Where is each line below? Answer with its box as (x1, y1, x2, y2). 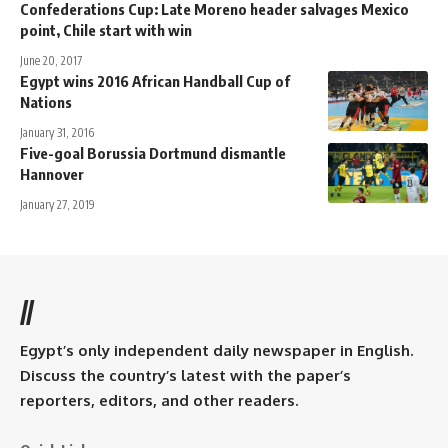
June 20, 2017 (20, 52, 82, 68)
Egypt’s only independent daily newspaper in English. (20, 340, 413, 360)
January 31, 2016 (20, 124, 94, 140)
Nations (20, 92, 72, 111)
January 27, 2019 (20, 196, 95, 212)
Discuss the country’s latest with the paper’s (20, 365, 351, 385)
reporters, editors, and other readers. (20, 390, 298, 410)
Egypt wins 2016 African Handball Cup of (20, 71, 290, 90)
